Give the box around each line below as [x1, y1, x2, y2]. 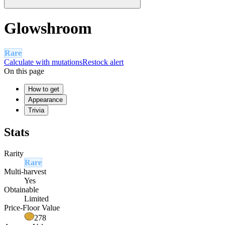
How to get [28, 85, 59, 93]
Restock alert [82, 57, 124, 66]
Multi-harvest [4, 167, 46, 176]
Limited [24, 194, 49, 203]
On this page [4, 66, 44, 75]
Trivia [28, 106, 44, 114]
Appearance [28, 95, 63, 103]
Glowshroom [4, 19, 92, 38]
